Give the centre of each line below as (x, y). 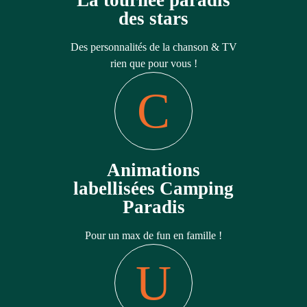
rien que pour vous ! (153, 63)
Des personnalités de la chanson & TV (153, 47)
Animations (153, 170)
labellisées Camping (153, 188)
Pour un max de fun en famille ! (153, 235)
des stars (153, 18)
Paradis (153, 207)
